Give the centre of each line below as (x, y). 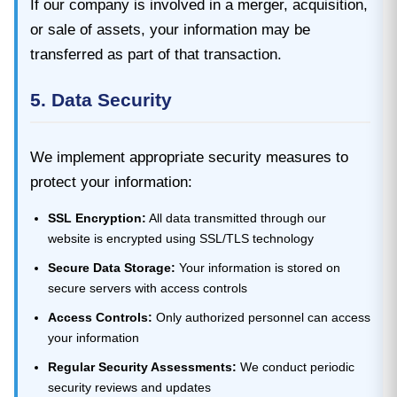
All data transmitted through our (236, 218)
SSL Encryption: (97, 218)
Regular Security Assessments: (142, 366)
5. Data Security (101, 99)
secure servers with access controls (147, 288)
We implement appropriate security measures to (189, 157)
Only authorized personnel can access (261, 317)
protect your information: (111, 182)
